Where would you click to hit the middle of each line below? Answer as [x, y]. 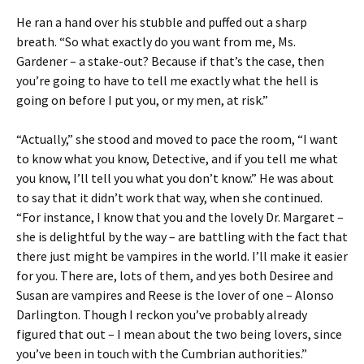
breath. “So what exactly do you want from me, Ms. [156, 41]
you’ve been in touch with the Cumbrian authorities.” [162, 353]
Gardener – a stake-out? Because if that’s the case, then [170, 61]
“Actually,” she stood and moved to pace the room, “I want [177, 139]
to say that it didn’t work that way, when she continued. [169, 197]
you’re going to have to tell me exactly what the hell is [167, 80]
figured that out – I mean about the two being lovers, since [179, 334]
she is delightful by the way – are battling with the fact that [182, 236]
